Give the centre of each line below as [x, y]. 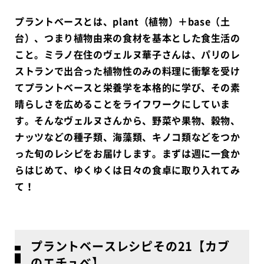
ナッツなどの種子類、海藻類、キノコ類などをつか [128, 136]
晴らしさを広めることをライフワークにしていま [123, 103]
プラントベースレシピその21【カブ [130, 246]
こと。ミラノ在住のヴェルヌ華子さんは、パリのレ [128, 54]
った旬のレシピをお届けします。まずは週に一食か [128, 153]
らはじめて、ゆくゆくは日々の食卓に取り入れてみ [128, 169]
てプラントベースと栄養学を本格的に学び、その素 [128, 87]
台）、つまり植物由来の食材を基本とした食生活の [128, 37]
